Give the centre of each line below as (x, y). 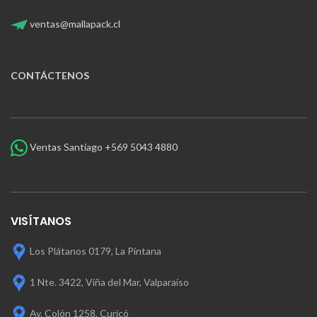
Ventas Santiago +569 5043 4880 (103, 146)
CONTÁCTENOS (50, 75)
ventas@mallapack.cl (74, 23)
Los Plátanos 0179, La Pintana (96, 250)
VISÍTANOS (41, 221)
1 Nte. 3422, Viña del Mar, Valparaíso (109, 282)
